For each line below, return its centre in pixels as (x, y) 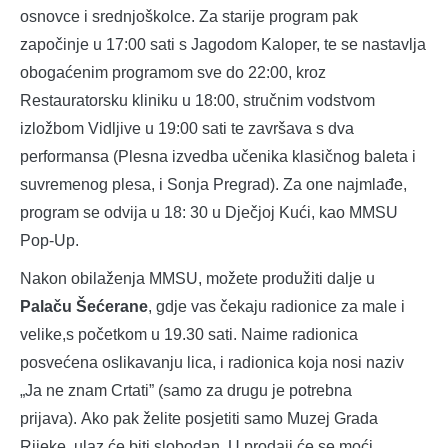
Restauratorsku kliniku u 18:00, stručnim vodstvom (197, 101)
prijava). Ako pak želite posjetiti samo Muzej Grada (199, 419)
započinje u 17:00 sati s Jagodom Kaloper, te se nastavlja (223, 45)
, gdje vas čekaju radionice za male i (276, 307)
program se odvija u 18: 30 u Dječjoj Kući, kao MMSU (209, 213)
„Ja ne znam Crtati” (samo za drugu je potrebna (186, 391)
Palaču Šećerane (84, 307)
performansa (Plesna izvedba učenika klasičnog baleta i (218, 157)
